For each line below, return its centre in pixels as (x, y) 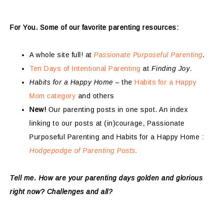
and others (95, 96)
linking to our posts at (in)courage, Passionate (107, 123)
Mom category (53, 96)
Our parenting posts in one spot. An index (117, 110)
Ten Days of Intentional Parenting (85, 69)
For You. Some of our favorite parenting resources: (94, 28)
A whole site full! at (62, 55)
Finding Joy (170, 69)
